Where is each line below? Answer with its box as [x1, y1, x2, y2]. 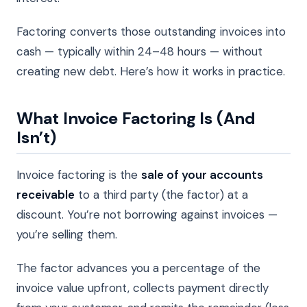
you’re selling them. [16, 226, 117, 242]
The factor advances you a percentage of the [16, 260, 260, 275]
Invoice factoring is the [16, 167, 141, 182]
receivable [16, 186, 75, 202]
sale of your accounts [141, 167, 263, 182]
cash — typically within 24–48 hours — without [16, 43, 262, 59]
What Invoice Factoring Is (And [16, 107, 256, 129]
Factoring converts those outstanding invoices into [16, 23, 286, 39]
